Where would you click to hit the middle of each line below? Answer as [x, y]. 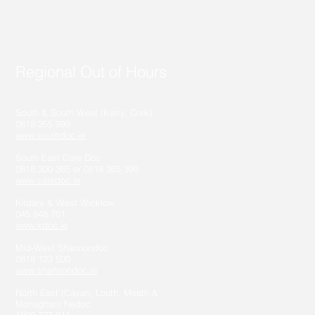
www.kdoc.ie [41, 225]
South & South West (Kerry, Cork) [84, 112]
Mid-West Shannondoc [62, 247]
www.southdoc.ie [50, 135]
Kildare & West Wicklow [65, 202]
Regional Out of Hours [91, 72]
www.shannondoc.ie [56, 270]
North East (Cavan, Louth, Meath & [87, 292]
